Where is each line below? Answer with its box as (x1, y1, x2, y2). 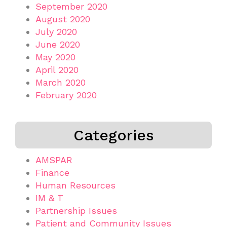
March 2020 (35, 77, 86, 88)
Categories (73, 126, 154, 144)
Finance (35, 167, 69, 178)
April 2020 (35, 64, 79, 75)
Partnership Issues (35, 205, 117, 216)
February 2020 (35, 89, 97, 100)
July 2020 (35, 26, 77, 37)
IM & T (35, 192, 63, 203)
